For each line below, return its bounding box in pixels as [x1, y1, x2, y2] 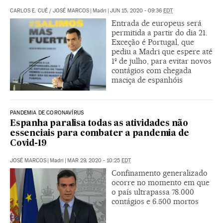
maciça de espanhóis [111, 75, 183, 85]
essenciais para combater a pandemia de [10, 129, 189, 138]
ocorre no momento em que [111, 178, 210, 188]
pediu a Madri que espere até [111, 47, 213, 57]
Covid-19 [10, 139, 47, 148]
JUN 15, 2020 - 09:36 [110, 7, 163, 14]
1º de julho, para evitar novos [111, 56, 212, 66]
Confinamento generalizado [111, 168, 208, 178]
